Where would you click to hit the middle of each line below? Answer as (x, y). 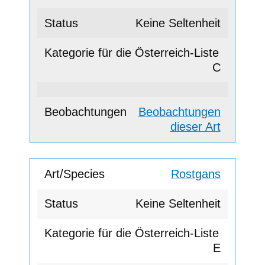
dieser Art (195, 126)
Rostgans (195, 174)
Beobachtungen (179, 112)
